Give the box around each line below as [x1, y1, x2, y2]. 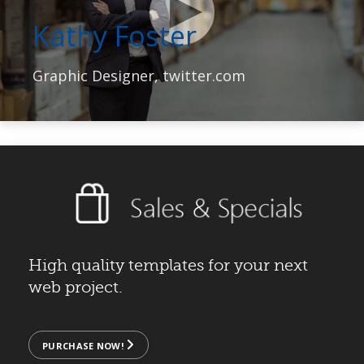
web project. [28, 277, 123, 297]
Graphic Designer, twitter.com [32, 66, 245, 86]
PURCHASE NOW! [42, 339, 127, 352]
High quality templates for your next [28, 255, 308, 275]
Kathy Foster [32, 17, 197, 55]
